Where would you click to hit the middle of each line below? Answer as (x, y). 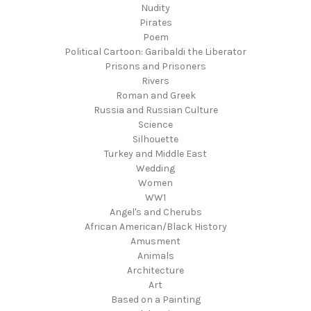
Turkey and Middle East (155, 153)
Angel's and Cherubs (155, 212)
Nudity (155, 8)
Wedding (155, 168)
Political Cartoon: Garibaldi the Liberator (155, 51)
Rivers (155, 81)
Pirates (155, 22)
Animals (155, 255)
